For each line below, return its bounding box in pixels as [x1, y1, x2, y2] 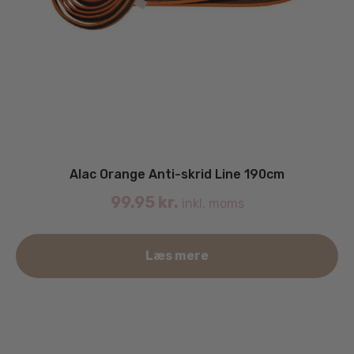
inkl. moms [178, 195, 244, 211]
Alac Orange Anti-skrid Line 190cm [70, 166, 284, 182]
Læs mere [145, 247, 209, 263]
